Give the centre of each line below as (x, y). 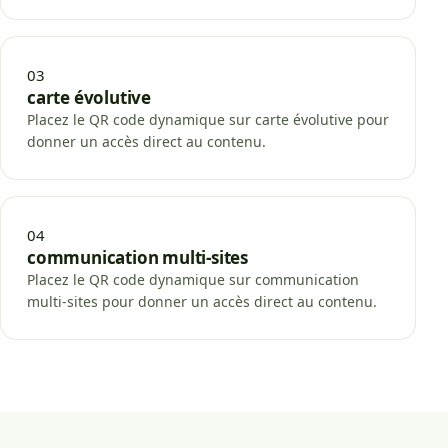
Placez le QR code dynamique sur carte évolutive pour (208, 119)
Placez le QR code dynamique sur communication (193, 279)
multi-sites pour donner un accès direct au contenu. (202, 301)
